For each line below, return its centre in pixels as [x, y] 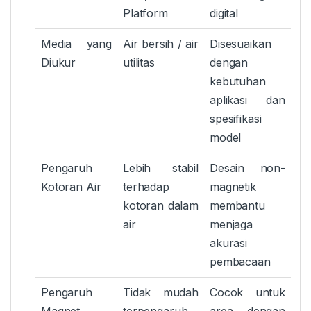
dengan [229, 63]
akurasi [229, 243]
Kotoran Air [71, 187]
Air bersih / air [161, 44]
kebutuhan [238, 82]
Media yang [76, 44]
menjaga [232, 225]
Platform [145, 14]
